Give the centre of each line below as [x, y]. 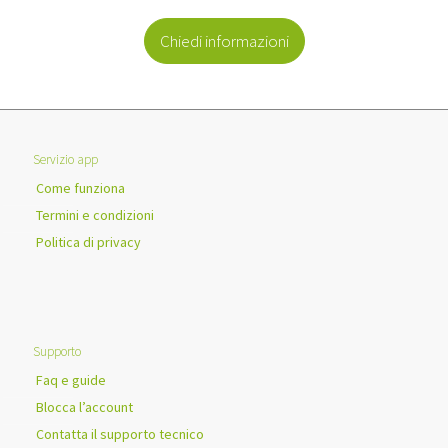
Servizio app [65, 159]
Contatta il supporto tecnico [120, 433]
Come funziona [80, 187]
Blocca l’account [84, 406]
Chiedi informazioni [224, 40]
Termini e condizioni [95, 214]
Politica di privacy [88, 241]
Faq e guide [71, 379]
